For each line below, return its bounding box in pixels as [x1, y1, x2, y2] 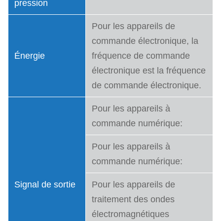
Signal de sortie [14, 180, 75, 189]
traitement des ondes [92, 194, 175, 204]
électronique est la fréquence [92, 66, 206, 75]
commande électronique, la [92, 36, 198, 46]
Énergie [14, 51, 45, 61]
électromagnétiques [92, 209, 169, 219]
